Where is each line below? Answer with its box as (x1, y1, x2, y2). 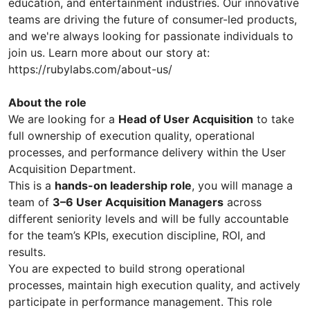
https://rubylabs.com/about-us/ (8, 62, 172, 76)
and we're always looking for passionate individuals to (8, 28, 293, 43)
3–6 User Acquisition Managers (53, 194, 224, 209)
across (224, 194, 262, 209)
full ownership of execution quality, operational (8, 128, 255, 143)
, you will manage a (192, 178, 293, 192)
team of (8, 194, 53, 209)
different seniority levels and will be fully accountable (8, 211, 289, 226)
